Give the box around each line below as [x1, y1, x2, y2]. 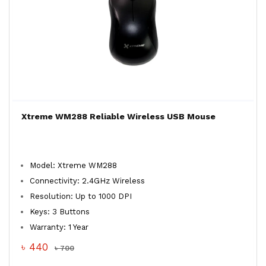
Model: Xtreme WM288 [30, 161, 117, 170]
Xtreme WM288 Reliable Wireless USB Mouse [21, 112, 216, 121]
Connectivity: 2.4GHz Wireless [30, 176, 145, 185]
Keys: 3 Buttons [30, 207, 92, 216]
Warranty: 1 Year [30, 223, 91, 232]
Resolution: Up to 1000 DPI [30, 192, 134, 201]
